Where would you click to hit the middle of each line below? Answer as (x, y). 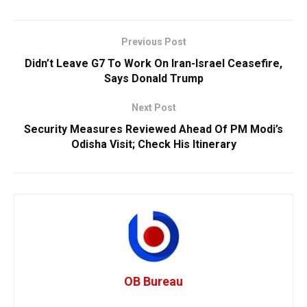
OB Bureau (153, 281)
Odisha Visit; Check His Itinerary (153, 144)
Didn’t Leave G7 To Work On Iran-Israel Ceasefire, (153, 63)
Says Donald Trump (153, 78)
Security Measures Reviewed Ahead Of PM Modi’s (153, 129)
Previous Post (153, 41)
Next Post (153, 107)
